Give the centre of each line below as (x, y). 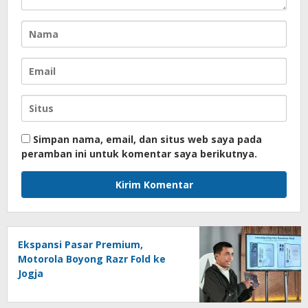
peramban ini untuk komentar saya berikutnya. (139, 154)
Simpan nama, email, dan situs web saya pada (147, 140)
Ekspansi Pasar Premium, (80, 245)
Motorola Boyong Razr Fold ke (92, 259)
